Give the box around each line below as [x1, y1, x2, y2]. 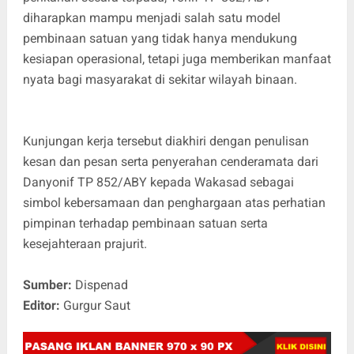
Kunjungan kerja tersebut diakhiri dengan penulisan [22, 134, 309, 149]
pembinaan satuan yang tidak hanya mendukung [22, 31, 297, 47]
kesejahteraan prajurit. [22, 236, 150, 252]
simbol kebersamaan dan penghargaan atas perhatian [22, 195, 326, 211]
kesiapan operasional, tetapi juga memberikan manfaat [22, 51, 331, 67]
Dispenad [74, 277, 128, 293]
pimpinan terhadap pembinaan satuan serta [22, 216, 268, 232]
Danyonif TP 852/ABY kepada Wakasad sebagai [22, 175, 294, 190]
